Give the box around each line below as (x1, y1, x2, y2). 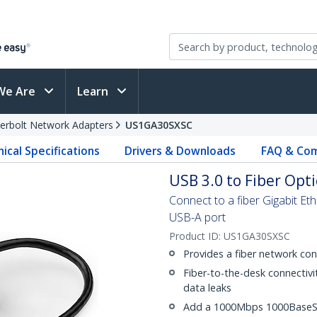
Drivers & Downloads (125, 143, 236, 158)
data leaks (183, 281, 231, 294)
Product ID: (169, 229, 224, 243)
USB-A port (169, 209, 226, 225)
